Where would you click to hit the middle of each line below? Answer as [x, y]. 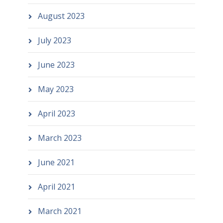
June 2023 [56, 65]
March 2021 [59, 211]
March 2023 [59, 138]
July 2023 [54, 41]
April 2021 [56, 187]
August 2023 [61, 16]
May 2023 [56, 89]
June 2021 [56, 163]
